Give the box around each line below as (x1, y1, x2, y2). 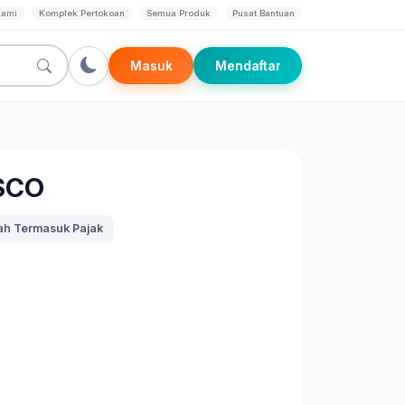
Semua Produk (146, 8, 211, 18)
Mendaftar (214, 58, 281, 73)
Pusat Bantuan (232, 8, 295, 18)
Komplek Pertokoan (39, 8, 125, 18)
